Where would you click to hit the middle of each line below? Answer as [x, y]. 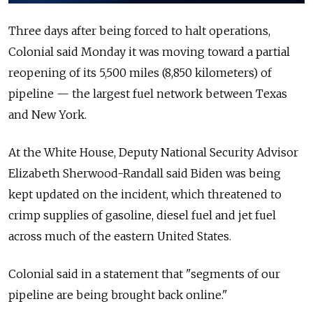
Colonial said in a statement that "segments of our [144, 274]
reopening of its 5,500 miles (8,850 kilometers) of [140, 72]
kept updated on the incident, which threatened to [145, 194]
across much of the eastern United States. [120, 236]
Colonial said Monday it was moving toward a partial [149, 51]
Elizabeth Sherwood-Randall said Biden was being [145, 173]
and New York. [48, 114]
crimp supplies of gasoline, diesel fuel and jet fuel [142, 215]
